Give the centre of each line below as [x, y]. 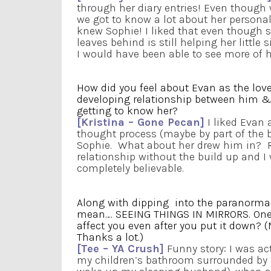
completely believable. [130, 168]
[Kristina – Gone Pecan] [141, 122]
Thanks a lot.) [110, 237]
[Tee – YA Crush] [120, 248]
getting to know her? [127, 111]
